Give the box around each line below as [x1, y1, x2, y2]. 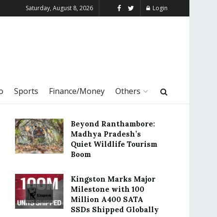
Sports [14, 86, 38, 96]
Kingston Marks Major [71, 174, 155, 184]
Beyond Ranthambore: [71, 119, 155, 128]
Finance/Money [49, 86, 105, 96]
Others [115, 86, 140, 96]
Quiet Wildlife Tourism [71, 139, 157, 149]
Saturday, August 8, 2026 [26, 4, 93, 12]
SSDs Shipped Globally [71, 205, 159, 214]
